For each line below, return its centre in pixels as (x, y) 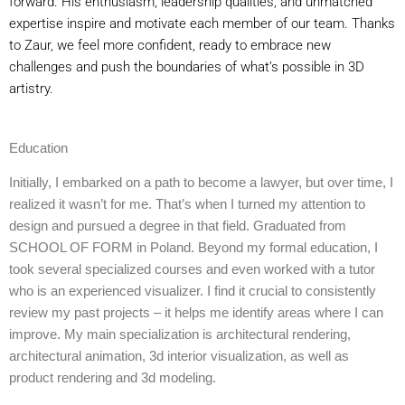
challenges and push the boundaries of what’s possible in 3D (187, 67)
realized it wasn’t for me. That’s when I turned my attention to (187, 205)
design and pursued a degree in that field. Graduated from (178, 226)
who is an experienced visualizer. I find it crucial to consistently (193, 292)
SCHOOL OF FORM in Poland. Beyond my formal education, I (193, 248)
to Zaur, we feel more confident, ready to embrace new (170, 45)
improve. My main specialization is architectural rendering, (180, 335)
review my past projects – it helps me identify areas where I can (196, 313)
